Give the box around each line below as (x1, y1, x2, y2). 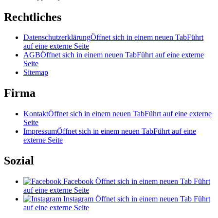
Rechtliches (4, 10, 61, 23)
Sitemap (23, 68, 48, 77)
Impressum (23, 127, 57, 136)
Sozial (4, 154, 34, 167)
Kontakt (23, 109, 48, 118)
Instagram (63, 195, 93, 203)
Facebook (63, 177, 93, 186)
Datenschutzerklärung (23, 33, 91, 42)
